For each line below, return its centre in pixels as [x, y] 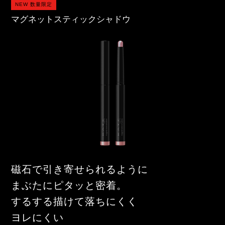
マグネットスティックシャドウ [71, 19]
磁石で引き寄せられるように [80, 169]
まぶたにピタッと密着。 [69, 185]
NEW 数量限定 [34, 4]
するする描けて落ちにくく [75, 201]
